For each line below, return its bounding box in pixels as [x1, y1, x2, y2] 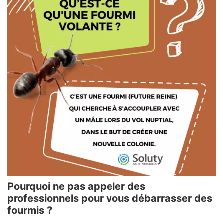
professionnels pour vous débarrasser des [7, 192, 212, 204]
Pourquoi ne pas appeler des [7, 180, 145, 192]
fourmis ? [7, 204, 52, 216]
